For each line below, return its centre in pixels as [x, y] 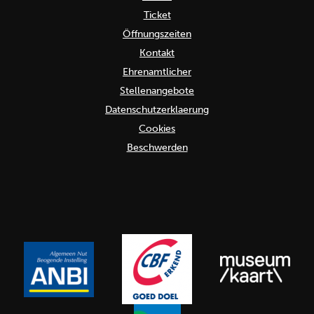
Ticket [157, 15]
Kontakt [157, 53]
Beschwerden [157, 148]
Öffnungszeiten [157, 34]
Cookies [157, 129]
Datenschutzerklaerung [157, 110]
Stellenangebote [157, 91]
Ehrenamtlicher [157, 72]
